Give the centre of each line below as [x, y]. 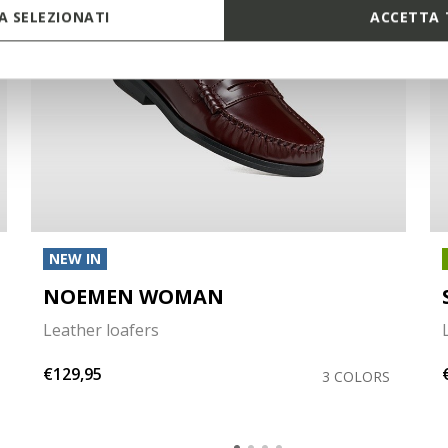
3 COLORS [355, 376]
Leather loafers [100, 330]
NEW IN [74, 258]
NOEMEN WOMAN [133, 296]
